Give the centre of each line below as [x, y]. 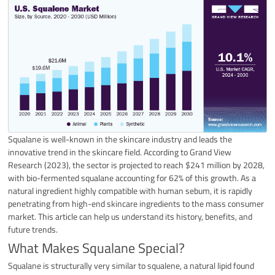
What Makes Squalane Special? [97, 248]
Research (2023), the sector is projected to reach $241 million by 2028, [137, 165]
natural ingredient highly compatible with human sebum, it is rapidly [130, 191]
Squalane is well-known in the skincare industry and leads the [120, 139]
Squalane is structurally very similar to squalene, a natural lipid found [131, 266]
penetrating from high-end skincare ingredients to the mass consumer [136, 204]
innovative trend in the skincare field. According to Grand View [120, 152]
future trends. [33, 230]
